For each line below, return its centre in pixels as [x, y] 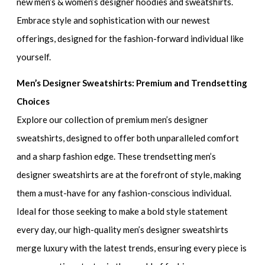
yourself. [34, 56]
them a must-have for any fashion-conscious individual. [124, 193]
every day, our [45, 230]
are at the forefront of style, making [170, 175]
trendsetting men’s [180, 156]
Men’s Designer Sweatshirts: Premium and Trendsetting [132, 83]
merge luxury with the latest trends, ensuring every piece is [132, 248]
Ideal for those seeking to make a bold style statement [122, 211]
